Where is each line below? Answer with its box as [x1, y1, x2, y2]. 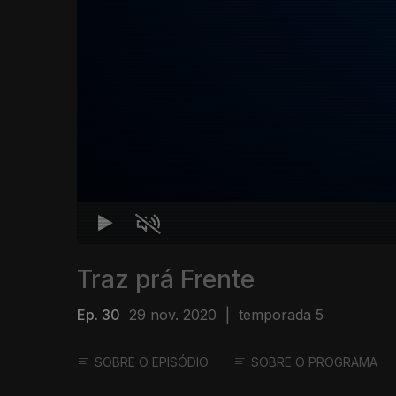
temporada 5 [239, 306, 324, 324]
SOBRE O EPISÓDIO [95, 354, 209, 370]
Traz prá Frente [77, 264, 255, 295]
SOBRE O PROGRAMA [251, 354, 377, 370]
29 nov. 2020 [129, 306, 217, 324]
